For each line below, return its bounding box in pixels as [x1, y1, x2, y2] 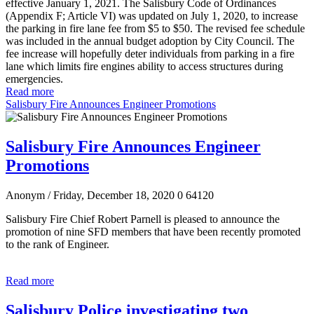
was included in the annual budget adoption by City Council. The [6, 35, 294, 48]
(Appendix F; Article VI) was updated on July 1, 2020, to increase [6, 10, 298, 22]
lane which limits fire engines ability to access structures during [6, 60, 283, 73]
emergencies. [6, 73, 63, 86]
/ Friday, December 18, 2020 [48, 189, 175, 201]
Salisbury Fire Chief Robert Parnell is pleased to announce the [6, 212, 280, 225]
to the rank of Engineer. [6, 238, 115, 250]
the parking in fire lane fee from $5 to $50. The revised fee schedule [6, 22, 305, 35]
